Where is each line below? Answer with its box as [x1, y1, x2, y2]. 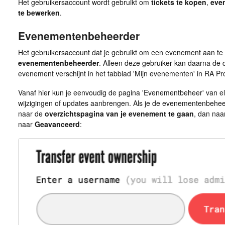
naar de [18, 108, 45, 119]
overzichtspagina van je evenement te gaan [44, 108, 194, 119]
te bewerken [18, 7, 60, 18]
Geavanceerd [34, 119, 80, 130]
